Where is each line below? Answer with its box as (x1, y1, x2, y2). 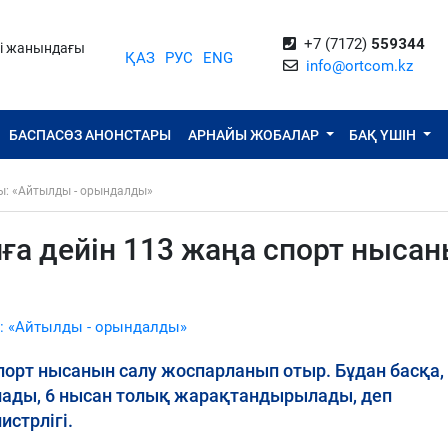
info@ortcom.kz (306, 57, 413, 75)
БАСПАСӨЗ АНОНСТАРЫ (8, 126, 171, 143)
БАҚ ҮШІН (349, 126, 420, 143)
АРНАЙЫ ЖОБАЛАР (188, 126, 323, 143)
